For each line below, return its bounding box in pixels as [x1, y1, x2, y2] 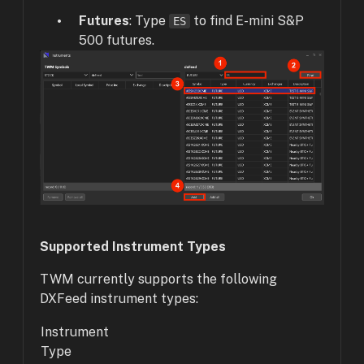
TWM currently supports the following [40, 271, 277, 287]
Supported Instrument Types [40, 238, 226, 254]
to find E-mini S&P [190, 12, 304, 28]
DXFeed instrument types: [40, 290, 198, 306]
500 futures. [79, 32, 154, 48]
